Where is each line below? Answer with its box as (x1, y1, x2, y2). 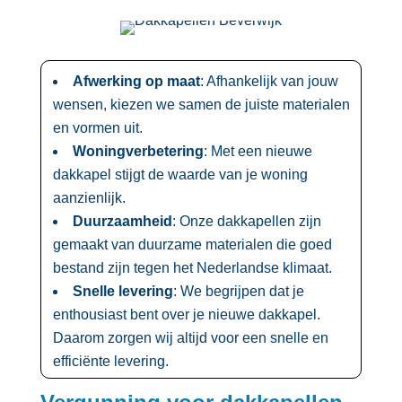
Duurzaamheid (72, 213, 172, 229)
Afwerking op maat (72, 73, 200, 89)
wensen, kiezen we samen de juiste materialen (52, 96, 350, 112)
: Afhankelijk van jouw (199, 73, 338, 89)
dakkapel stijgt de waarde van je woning (52, 166, 308, 182)
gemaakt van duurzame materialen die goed (52, 236, 332, 252)
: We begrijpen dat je (172, 283, 304, 299)
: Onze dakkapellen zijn (171, 213, 321, 229)
